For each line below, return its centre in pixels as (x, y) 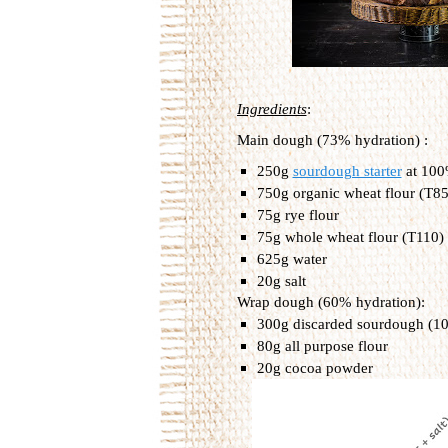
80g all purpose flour (322, 346)
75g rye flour (297, 215)
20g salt (281, 281)
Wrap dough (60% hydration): (330, 302)
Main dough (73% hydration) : (332, 139)
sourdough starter (347, 171)
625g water (291, 259)
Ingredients (271, 108)
